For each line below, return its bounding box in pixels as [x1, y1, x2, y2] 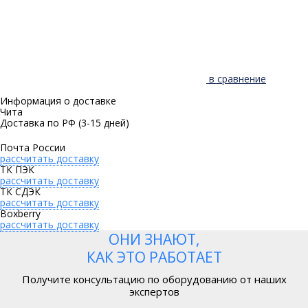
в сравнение [209, 72, 266, 86]
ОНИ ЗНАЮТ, [109, 230, 199, 250]
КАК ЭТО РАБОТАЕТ [86, 247, 222, 267]
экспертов [129, 285, 179, 299]
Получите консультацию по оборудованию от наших [21, 272, 287, 287]
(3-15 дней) [78, 116, 129, 130]
